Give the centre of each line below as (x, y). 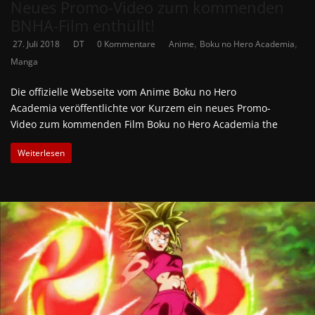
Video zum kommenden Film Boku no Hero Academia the (144, 124)
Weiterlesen (41, 153)
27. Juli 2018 (36, 44)
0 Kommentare (126, 44)
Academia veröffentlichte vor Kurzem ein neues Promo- (141, 108)
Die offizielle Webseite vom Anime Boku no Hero (123, 91)
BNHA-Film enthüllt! (83, 25)
